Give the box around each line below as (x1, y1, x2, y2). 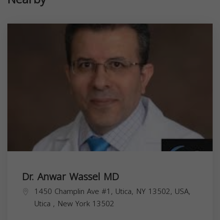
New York (57, 196, 92, 211)
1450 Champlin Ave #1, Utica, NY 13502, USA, (34, 184, 191, 198)
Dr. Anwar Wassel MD (22, 167, 119, 186)
